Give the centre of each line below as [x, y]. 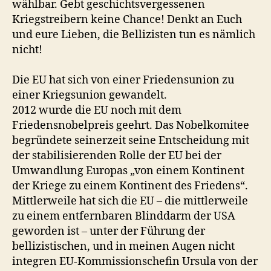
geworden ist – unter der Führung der [109, 231]
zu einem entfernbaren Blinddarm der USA [124, 216]
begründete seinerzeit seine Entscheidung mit [131, 141]
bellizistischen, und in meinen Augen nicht [123, 247]
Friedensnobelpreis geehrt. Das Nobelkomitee [131, 126]
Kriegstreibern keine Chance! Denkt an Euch [127, 20]
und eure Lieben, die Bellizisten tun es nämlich [134, 35]
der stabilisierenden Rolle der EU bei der [117, 156]
